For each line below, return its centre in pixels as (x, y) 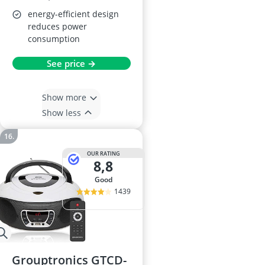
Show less (62, 112)
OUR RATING (103, 153)
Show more (64, 97)
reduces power (57, 26)
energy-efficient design (73, 14)
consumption (54, 39)
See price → (71, 63)
